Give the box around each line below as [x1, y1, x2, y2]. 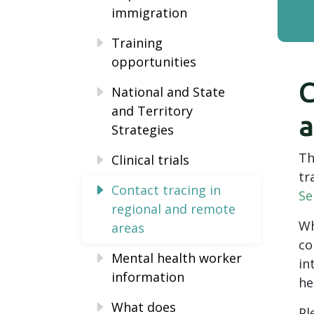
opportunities [111, 53, 196, 70]
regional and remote [111, 200, 235, 217]
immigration [111, 4, 187, 21]
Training [111, 34, 163, 51]
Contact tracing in [111, 182, 221, 198]
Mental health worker [111, 250, 242, 266]
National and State [111, 83, 225, 100]
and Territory [111, 102, 193, 119]
